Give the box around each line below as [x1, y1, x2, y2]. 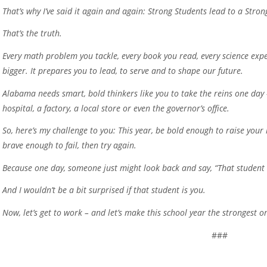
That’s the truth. [2, 27, 63, 39]
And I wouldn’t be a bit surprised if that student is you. [2, 184, 206, 196]
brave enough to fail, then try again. [2, 139, 137, 151]
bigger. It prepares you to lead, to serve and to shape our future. [2, 65, 244, 77]
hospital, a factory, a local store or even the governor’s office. [2, 102, 230, 114]
